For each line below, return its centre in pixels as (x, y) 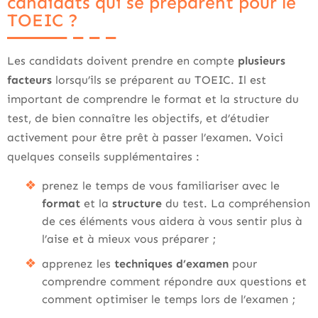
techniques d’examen (171, 264)
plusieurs (262, 61)
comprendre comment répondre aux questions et (174, 281)
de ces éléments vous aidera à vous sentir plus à (172, 221)
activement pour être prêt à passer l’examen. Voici (145, 137)
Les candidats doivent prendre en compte (122, 61)
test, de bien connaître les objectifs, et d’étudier (138, 118)
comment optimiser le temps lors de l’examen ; (169, 299)
